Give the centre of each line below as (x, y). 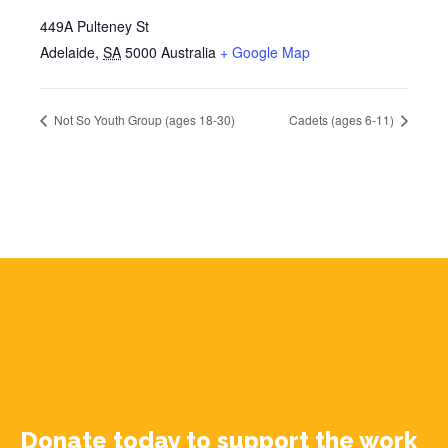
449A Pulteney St (94, 26)
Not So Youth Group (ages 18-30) (143, 120)
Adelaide (67, 52)
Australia (188, 52)
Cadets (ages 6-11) (343, 120)
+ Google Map (265, 52)
